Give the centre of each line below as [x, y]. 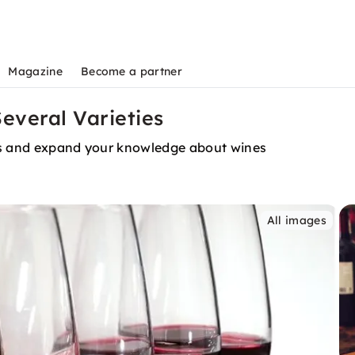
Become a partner [131, 71]
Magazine [35, 71]
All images [296, 220]
